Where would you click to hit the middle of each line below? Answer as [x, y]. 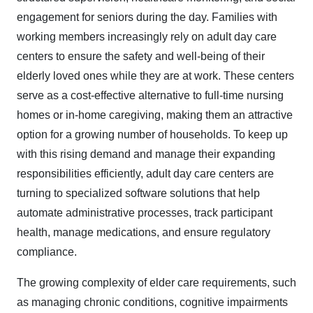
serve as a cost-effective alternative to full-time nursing [150, 95]
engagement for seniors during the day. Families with [147, 17]
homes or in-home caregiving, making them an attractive [155, 115]
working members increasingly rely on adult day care [147, 37]
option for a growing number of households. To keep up [152, 134]
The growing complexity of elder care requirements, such [156, 283]
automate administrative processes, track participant [145, 213]
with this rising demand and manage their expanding [146, 154]
